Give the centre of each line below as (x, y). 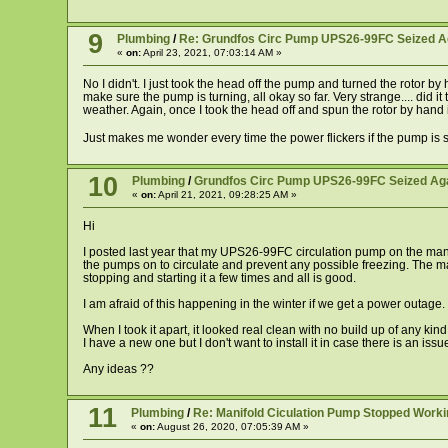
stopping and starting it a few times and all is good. (219, 278)
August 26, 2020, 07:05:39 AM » (231, 426)
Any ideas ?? (118, 369)
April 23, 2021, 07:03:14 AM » (211, 52)
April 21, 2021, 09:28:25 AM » (226, 195)
